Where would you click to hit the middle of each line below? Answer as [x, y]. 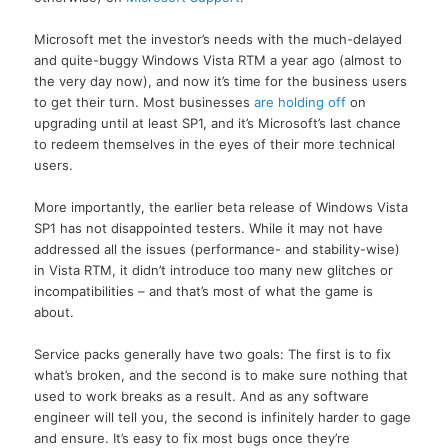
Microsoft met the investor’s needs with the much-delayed [218, 38]
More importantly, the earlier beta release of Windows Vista [221, 206]
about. [54, 311]
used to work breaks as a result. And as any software [202, 395]
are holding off [300, 101]
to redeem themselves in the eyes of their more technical [215, 143]
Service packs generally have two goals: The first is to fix [213, 353]
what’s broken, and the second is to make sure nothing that [221, 374]
